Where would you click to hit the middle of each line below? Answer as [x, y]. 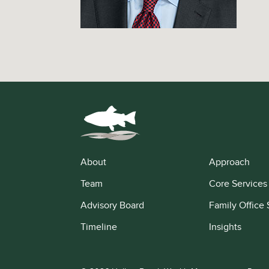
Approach [229, 163]
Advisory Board [113, 206]
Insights [225, 228]
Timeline [99, 228]
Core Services [238, 184]
